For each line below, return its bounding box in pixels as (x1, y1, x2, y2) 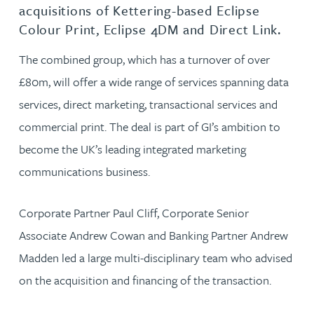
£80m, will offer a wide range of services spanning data (19, 72, 289, 90)
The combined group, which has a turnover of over (19, 50, 270, 68)
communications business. (19, 162, 150, 180)
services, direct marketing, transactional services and (19, 95, 278, 113)
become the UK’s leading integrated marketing (19, 139, 246, 158)
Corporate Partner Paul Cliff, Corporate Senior (19, 203, 249, 221)
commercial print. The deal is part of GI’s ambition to (19, 117, 280, 135)
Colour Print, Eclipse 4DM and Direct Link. (19, 20, 281, 39)
